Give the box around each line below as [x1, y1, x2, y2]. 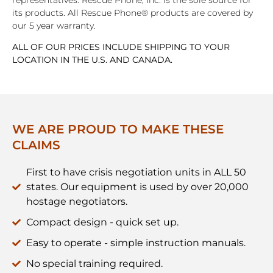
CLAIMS [12, 138, 60, 153]
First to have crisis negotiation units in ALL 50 [26, 166, 246, 179]
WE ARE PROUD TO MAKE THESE [12, 122, 224, 137]
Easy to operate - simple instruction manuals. [26, 237, 246, 249]
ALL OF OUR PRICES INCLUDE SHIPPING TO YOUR [12, 41, 230, 53]
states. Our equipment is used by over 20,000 [26, 181, 249, 193]
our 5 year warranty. [12, 19, 98, 31]
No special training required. [26, 258, 163, 270]
